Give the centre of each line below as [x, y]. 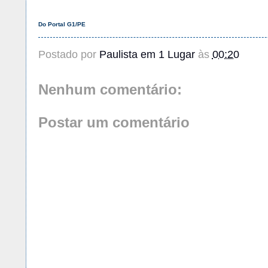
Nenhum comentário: [110, 89]
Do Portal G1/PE [62, 25]
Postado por [68, 54]
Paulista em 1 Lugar [147, 54]
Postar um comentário [114, 123]
